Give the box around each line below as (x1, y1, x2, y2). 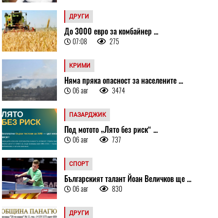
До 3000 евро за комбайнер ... (64, 25, 158, 37)
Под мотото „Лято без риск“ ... (64, 123, 158, 135)
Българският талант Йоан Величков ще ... (64, 172, 191, 184)
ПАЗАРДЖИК (69, 111, 106, 118)
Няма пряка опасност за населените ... (64, 74, 183, 86)
